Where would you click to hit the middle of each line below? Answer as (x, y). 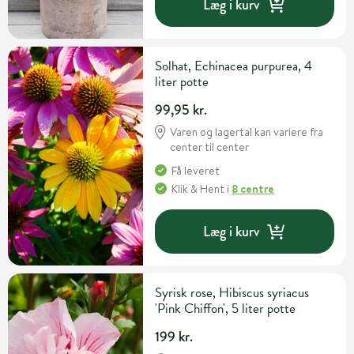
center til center (210, 147)
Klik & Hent (198, 189)
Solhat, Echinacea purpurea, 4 (234, 66)
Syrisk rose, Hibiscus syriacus (232, 293)
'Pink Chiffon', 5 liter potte (226, 309)
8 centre (253, 189)
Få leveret (196, 171)
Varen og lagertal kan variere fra (247, 132)
